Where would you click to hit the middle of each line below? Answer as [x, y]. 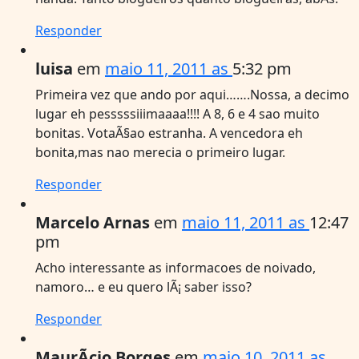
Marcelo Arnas [93, 222]
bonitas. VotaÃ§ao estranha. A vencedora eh [169, 133]
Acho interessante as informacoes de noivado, [175, 267]
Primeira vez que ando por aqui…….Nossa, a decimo [192, 94]
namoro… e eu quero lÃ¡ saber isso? [143, 286]
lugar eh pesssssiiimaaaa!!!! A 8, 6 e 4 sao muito [177, 113]
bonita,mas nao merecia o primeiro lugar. [160, 152]
